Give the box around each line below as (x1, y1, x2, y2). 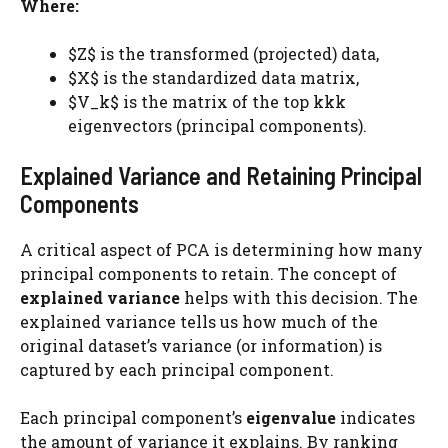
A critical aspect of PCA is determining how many (20, 239, 423, 260)
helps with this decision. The (180, 287, 418, 308)
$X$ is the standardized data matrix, (68, 67, 359, 88)
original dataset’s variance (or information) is (20, 335, 382, 356)
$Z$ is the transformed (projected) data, (68, 43, 379, 64)
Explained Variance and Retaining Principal (20, 161, 422, 190)
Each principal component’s (20, 407, 246, 428)
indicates (336, 407, 415, 428)
